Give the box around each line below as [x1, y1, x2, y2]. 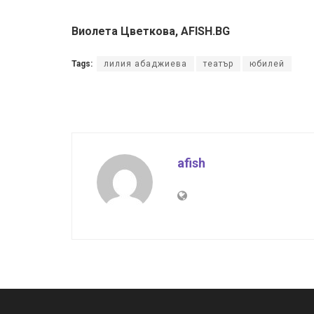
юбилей [250, 58, 285, 69]
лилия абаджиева [104, 58, 187, 69]
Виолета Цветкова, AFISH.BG [71, 24, 230, 38]
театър [203, 58, 233, 69]
